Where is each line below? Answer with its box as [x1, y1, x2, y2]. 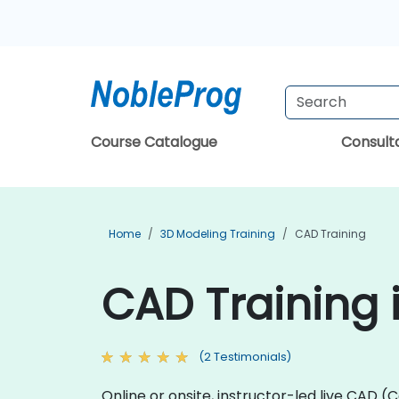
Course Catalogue [91, 132, 217, 152]
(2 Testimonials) [199, 349, 291, 364]
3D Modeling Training [160, 226, 275, 241]
